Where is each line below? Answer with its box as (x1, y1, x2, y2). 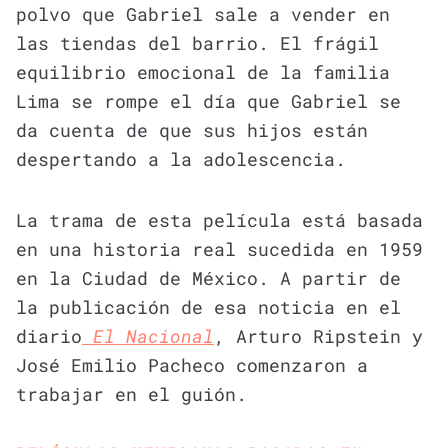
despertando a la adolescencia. (16, 146, 346, 171)
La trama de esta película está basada (16, 207, 423, 232)
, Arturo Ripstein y (214, 323, 423, 348)
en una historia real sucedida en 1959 (16, 236, 423, 261)
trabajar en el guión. (16, 381, 247, 406)
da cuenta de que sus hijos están (16, 117, 368, 142)
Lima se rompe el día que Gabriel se (16, 88, 401, 113)
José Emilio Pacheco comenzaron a (16, 352, 368, 377)
